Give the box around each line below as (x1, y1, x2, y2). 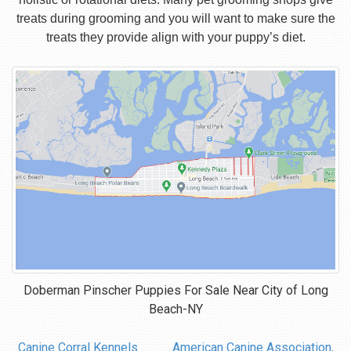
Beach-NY (148, 302, 203, 317)
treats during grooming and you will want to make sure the (16, 12, 335, 26)
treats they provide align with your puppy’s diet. (45, 31, 306, 45)
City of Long (261, 283, 328, 299)
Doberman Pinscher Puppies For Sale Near (23, 283, 262, 299)
